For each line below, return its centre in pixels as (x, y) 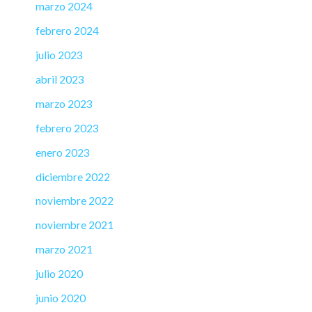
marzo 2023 (64, 103)
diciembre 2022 (73, 177)
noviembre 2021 (75, 225)
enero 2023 (63, 152)
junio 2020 (61, 298)
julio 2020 (59, 274)
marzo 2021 (64, 250)
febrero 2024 (67, 31)
